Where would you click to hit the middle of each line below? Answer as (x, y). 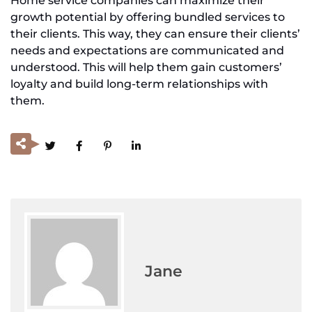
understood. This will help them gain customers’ (146, 67)
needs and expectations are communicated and (147, 50)
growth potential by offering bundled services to (148, 17)
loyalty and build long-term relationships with (139, 84)
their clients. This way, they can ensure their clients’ (155, 33)
